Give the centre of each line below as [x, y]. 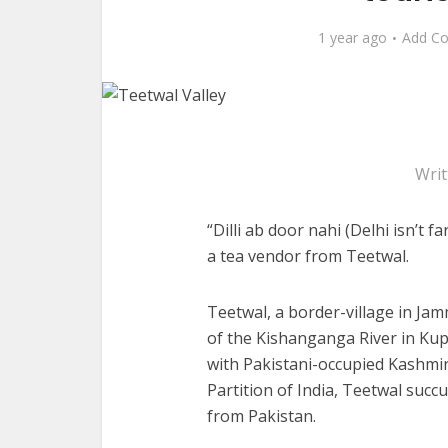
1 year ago [352, 37]
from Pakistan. [261, 415]
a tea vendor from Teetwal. [308, 255]
